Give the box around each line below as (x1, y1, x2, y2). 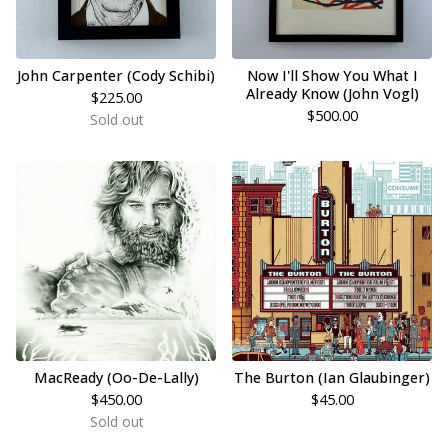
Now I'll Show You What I (246, 66, 418, 85)
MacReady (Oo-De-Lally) (33, 368, 199, 387)
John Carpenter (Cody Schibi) (17, 66, 215, 85)
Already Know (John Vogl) (245, 84, 419, 103)
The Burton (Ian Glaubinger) (234, 368, 430, 387)
